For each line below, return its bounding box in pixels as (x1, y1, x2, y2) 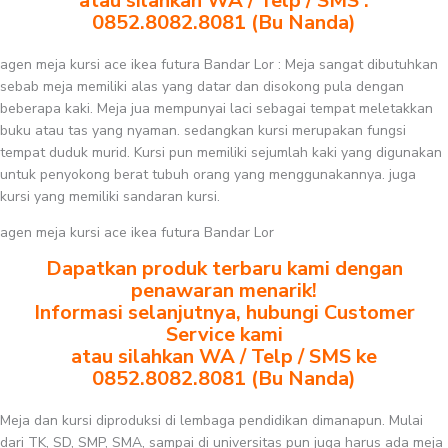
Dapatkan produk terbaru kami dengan (45, 255, 403, 282)
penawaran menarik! (131, 277, 317, 304)
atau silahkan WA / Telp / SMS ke (71, 343, 377, 370)
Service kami (165, 321, 283, 348)
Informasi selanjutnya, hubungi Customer (33, 299, 415, 326)
